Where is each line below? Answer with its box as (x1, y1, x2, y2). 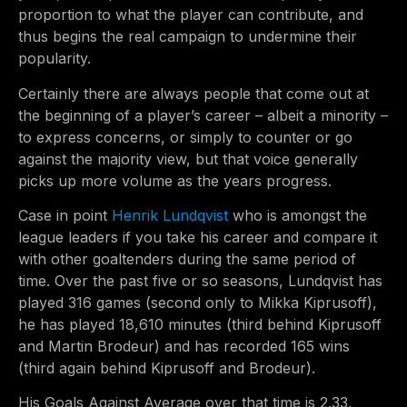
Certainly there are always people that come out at (18, 84, 369, 103)
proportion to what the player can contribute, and (18, 5, 363, 25)
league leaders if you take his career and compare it (18, 227, 377, 246)
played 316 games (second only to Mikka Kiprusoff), (18, 293, 377, 312)
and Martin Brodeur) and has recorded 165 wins (18, 336, 350, 355)
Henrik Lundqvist (112, 205, 228, 224)
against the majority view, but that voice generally (18, 149, 358, 168)
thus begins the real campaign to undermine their (18, 27, 357, 46)
